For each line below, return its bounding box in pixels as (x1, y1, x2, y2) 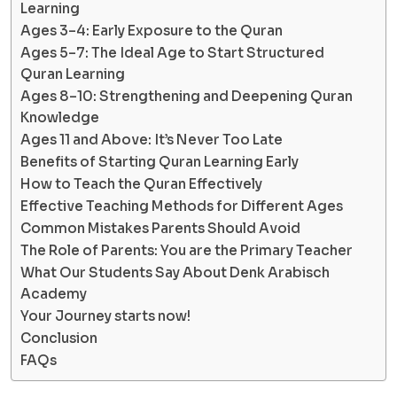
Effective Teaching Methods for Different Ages (20, 198, 343, 215)
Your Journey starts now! (20, 307, 191, 325)
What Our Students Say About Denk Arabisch (20, 264, 330, 282)
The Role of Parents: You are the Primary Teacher (20, 242, 353, 260)
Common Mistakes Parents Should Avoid (20, 220, 300, 237)
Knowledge (20, 109, 99, 127)
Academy (20, 285, 87, 303)
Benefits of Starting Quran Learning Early (20, 153, 299, 171)
